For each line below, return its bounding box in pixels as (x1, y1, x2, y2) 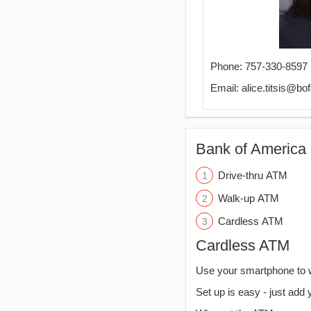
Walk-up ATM (218, 192, 279, 204)
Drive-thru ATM (218, 169, 287, 181)
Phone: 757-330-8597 (210, 60, 308, 72)
